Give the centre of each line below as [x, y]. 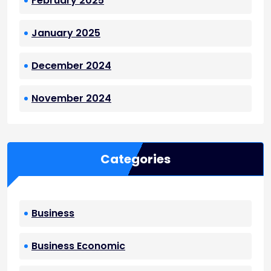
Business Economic [78, 246]
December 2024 [71, 66]
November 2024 [71, 99]
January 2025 [66, 33]
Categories [135, 159]
